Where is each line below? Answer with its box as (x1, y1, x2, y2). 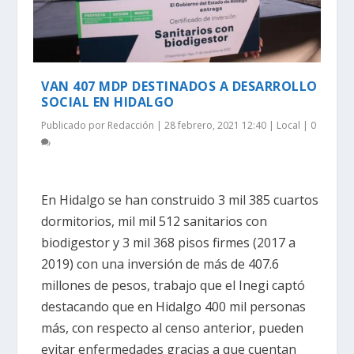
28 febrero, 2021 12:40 (164, 118, 267, 132)
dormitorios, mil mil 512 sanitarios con (41, 213, 268, 231)
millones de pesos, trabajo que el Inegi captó (41, 277, 306, 295)
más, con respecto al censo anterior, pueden (41, 319, 304, 337)
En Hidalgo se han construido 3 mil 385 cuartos (41, 191, 319, 209)
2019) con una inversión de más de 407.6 (41, 255, 280, 273)
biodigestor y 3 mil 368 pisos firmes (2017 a (41, 234, 296, 252)
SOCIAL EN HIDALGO (41, 92, 175, 111)
